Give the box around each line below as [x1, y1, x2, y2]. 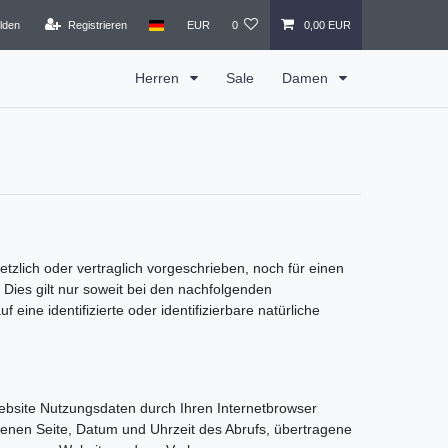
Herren [135, 69, 183, 86]
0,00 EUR [303, 18, 351, 31]
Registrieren [67, 18, 127, 31]
